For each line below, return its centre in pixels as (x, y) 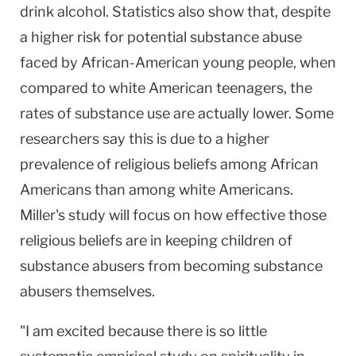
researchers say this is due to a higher (145, 138)
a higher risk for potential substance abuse (161, 37)
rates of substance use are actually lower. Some (177, 113)
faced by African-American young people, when (178, 62)
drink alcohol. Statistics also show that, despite (175, 11)
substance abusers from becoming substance (171, 265)
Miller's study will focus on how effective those (173, 215)
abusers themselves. (87, 291)
